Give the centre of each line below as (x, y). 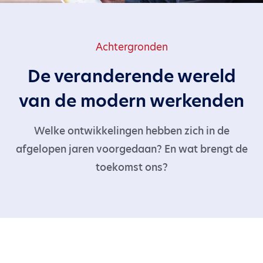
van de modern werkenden (131, 101)
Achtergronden (131, 47)
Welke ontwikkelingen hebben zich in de (131, 131)
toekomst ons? (131, 167)
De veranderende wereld (131, 76)
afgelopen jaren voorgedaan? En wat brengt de (131, 149)
